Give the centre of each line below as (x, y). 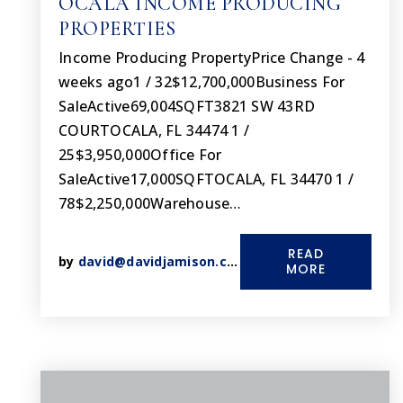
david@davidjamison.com (152, 261)
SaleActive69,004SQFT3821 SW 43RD (187, 106)
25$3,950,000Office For (140, 155)
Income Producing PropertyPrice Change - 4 (212, 58)
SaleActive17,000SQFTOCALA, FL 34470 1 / (206, 179)
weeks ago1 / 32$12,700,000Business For (202, 82)
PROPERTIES (117, 29)
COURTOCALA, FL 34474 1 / (154, 130)
